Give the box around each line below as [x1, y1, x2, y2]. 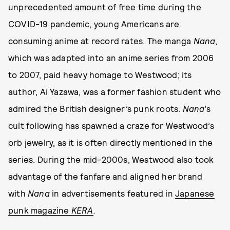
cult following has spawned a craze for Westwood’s [8, 120, 214, 130]
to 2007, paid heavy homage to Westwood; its [8, 69, 192, 80]
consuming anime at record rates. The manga [8, 35, 194, 46]
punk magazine [8, 204, 71, 215]
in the [189, 137, 213, 147]
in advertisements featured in [52, 187, 175, 198]
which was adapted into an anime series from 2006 [8, 52, 214, 63]
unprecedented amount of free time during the [8, 1, 201, 12]
